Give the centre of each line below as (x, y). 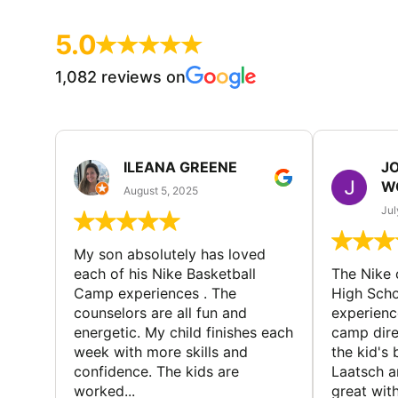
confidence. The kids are (156, 371)
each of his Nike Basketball (165, 273)
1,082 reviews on (120, 77)
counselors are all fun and (160, 312)
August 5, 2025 (161, 191)
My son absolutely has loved (170, 254)
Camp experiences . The (155, 293)
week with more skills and (161, 351)
